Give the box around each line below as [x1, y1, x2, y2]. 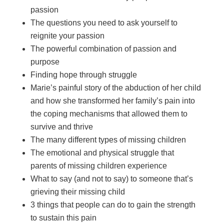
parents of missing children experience [30, 161, 167, 170]
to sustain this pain [30, 213, 96, 222]
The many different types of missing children [30, 135, 186, 144]
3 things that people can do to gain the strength [30, 200, 195, 209]
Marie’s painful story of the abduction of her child [30, 83, 201, 92]
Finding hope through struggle [30, 70, 137, 79]
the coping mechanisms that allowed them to [30, 109, 187, 118]
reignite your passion [30, 31, 104, 40]
